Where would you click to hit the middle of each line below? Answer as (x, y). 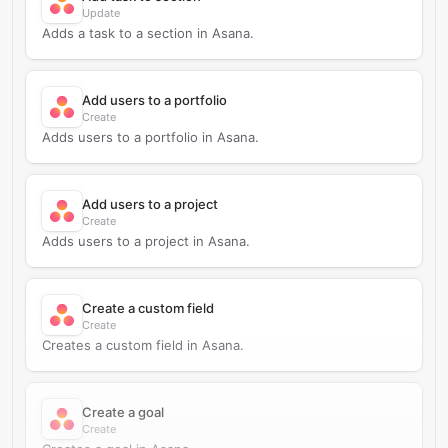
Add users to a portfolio (154, 100)
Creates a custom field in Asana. (143, 345)
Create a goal (123, 412)
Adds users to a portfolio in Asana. (150, 137)
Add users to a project (150, 204)
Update (101, 13)
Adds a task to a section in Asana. (148, 33)
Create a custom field (148, 308)
